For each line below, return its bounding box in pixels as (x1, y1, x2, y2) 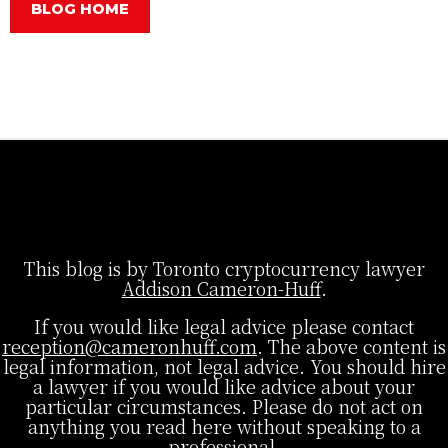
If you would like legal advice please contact (34, 313, 414, 340)
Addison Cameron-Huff (121, 275, 321, 302)
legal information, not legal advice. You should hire (2, 353, 446, 380)
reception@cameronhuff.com (2, 333, 257, 360)
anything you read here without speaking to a (27, 413, 421, 440)
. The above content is (257, 333, 446, 360)
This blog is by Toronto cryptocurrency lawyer (23, 255, 425, 282)
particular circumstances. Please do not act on (25, 393, 423, 420)
